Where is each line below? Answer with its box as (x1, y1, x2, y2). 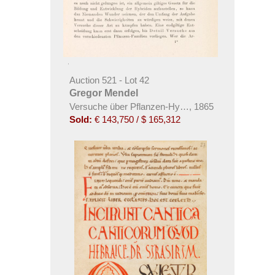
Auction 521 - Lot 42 (69, 74, 149, 85)
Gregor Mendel (69, 87, 138, 98)
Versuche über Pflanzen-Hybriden (69, 101, 204, 112)
